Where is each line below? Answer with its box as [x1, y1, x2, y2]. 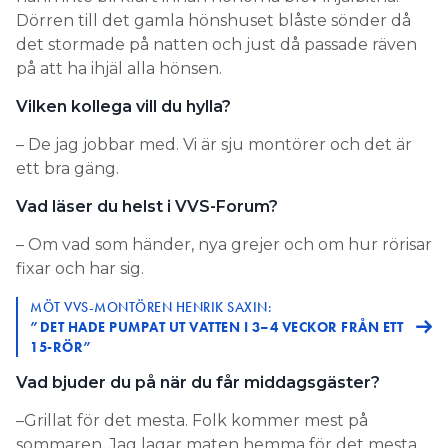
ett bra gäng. [16, 158, 119, 178]
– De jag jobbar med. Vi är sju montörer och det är [16, 134, 412, 154]
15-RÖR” [30, 337, 93, 356]
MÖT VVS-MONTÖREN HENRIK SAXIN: [30, 297, 272, 316]
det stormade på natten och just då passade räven [16, 34, 417, 54]
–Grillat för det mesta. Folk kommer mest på [16, 410, 368, 430]
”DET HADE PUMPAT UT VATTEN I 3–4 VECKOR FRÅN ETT [30, 317, 403, 336]
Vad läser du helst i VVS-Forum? [16, 196, 278, 216]
